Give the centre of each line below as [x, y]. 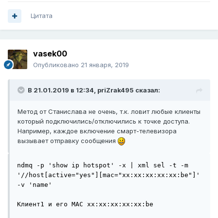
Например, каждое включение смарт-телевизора [97, 131]
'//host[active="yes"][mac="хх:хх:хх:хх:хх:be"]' [109, 175]
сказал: [147, 90]
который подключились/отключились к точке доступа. [104, 121]
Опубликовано [57, 65]
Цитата [42, 16]
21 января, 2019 [105, 65]
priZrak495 [116, 90]
